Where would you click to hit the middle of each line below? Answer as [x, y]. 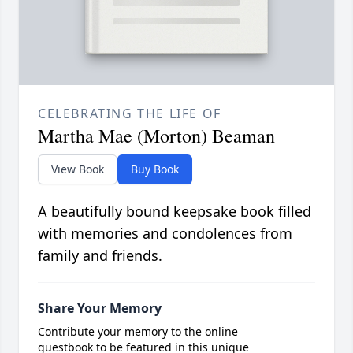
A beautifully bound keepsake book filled [175, 212]
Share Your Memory [100, 308]
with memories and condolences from [165, 234]
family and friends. [100, 256]
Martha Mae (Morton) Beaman [156, 136]
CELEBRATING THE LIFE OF [130, 114]
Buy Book [155, 169]
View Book [78, 169]
